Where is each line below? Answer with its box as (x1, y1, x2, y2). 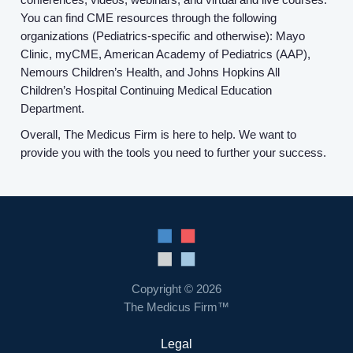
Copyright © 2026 (132, 281, 221, 295)
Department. (20, 101, 84, 115)
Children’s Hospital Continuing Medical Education (20, 83, 272, 97)
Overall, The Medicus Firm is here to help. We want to (20, 127, 296, 141)
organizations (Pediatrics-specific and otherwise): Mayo (20, 28, 305, 43)
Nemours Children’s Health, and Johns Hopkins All (20, 65, 280, 79)
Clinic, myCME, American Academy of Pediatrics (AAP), (20, 46, 310, 61)
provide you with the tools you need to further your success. (20, 145, 326, 159)
